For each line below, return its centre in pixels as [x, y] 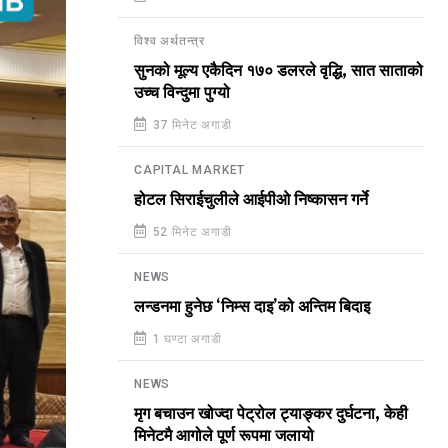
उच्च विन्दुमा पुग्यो [182, 93]
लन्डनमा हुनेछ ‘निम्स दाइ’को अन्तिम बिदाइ [252, 307]
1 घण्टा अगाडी [185, 339]
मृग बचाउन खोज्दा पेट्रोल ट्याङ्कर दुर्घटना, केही [271, 414]
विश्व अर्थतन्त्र [169, 41]
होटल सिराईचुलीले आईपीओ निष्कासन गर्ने [251, 200]
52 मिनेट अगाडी [190, 232]
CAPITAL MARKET [190, 170]
